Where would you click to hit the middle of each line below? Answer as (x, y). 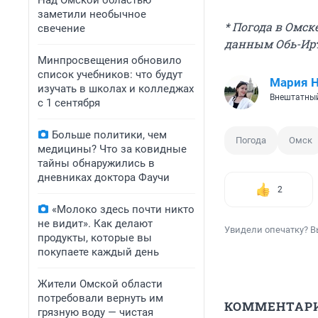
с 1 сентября (69, 103)
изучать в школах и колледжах (116, 89)
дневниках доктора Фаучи (104, 177)
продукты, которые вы (95, 238)
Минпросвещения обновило (110, 60)
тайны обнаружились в (96, 163)
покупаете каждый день (98, 252)
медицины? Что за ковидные (112, 149)
